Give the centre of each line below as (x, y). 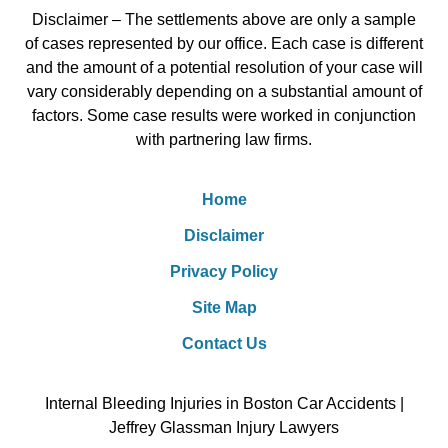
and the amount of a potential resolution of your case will (224, 68)
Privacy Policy (224, 272)
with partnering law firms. (224, 140)
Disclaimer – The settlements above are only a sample (224, 20)
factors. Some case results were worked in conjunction (224, 116)
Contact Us (224, 344)
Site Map (224, 308)
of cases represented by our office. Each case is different (224, 44)
